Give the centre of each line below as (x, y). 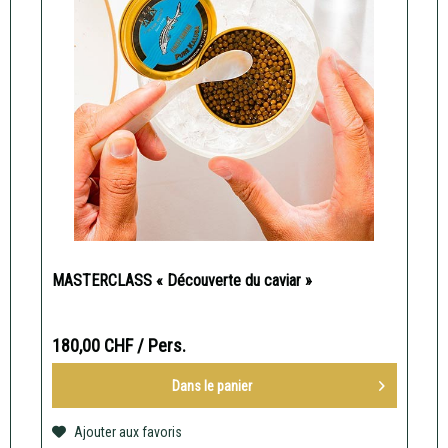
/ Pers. (161, 346)
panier (235, 385)
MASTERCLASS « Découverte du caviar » (181, 281)
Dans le (195, 385)
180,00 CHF (94, 346)
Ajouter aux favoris (127, 432)
